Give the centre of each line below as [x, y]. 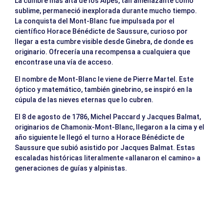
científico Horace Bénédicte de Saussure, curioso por [101, 32]
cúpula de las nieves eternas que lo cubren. [86, 100]
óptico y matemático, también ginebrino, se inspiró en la [103, 90]
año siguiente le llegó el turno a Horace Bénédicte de [99, 138]
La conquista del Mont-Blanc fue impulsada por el [95, 21]
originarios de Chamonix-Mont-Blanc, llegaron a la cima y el [109, 127]
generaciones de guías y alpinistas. [72, 168]
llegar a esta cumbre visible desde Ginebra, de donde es [104, 42]
